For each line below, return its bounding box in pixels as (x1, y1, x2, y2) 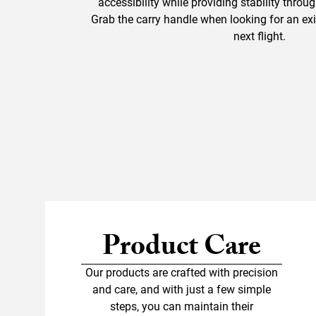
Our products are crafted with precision (85, 266, 278, 280)
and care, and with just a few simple (92, 283, 271, 297)
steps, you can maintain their (109, 300, 253, 314)
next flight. (233, 30, 286, 44)
